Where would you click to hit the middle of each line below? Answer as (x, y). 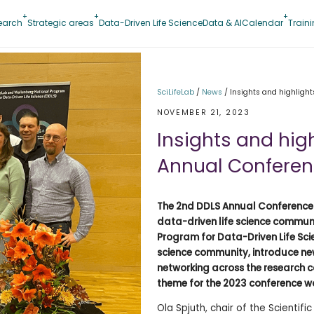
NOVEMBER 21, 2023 (204, 112)
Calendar (262, 22)
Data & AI (222, 22)
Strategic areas (60, 22)
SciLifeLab (176, 93)
